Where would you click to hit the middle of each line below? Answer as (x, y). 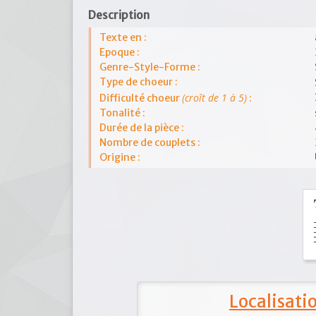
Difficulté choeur (141, 98)
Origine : (120, 157)
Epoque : (120, 52)
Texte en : (123, 37)
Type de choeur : (139, 82)
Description (119, 15)
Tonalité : (122, 113)
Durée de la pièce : (142, 128)
